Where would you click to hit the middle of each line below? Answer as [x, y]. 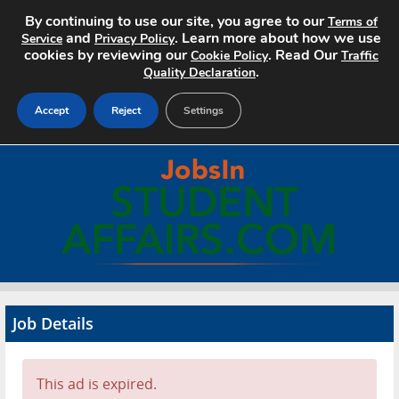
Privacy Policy [134, 39]
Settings [204, 110]
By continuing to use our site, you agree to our [176, 21]
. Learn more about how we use [278, 38]
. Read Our [305, 55]
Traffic [360, 56]
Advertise [58, 336]
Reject [126, 110]
